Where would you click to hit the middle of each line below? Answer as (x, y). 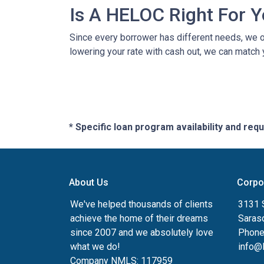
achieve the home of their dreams (139, 218)
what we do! (95, 246)
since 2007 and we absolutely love (142, 232)
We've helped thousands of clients (141, 204)
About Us (89, 182)
